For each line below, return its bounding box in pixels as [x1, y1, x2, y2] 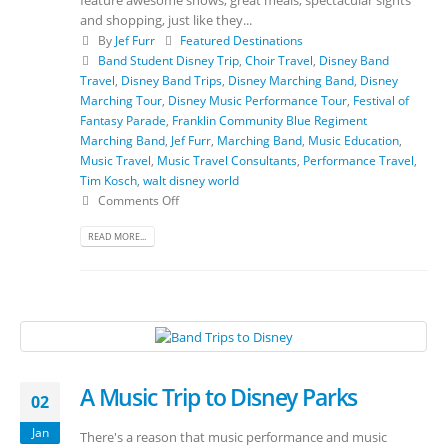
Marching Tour [80, 91, 162, 108]
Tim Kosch [80, 171, 137, 188]
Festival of [353, 91, 409, 108]
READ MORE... [88, 230, 147, 244]
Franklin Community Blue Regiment [172, 111, 367, 128]
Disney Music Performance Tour [168, 91, 347, 108]
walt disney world [143, 171, 239, 188]
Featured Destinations [180, 31, 304, 48]
